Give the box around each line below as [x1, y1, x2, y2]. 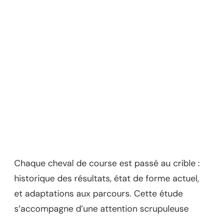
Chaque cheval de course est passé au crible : [14, 157, 200, 170]
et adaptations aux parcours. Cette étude [14, 188, 183, 200]
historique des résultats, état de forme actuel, [14, 173, 199, 185]
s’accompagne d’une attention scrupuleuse [14, 203, 189, 215]
